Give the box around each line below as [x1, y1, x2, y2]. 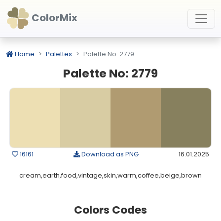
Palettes [46, 49, 72, 59]
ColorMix [30, 10, 77, 25]
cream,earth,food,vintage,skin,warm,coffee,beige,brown [19, 171, 202, 180]
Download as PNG [80, 149, 139, 159]
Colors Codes [74, 202, 147, 218]
